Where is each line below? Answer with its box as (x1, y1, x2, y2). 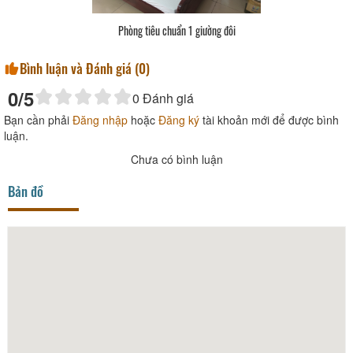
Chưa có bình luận (130, 151, 223, 168)
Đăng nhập (72, 112, 128, 128)
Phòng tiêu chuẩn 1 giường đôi (117, 22, 236, 39)
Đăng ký (158, 112, 199, 128)
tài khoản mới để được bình (199, 112, 339, 128)
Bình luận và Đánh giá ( (20, 58, 139, 79)
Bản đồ (8, 181, 43, 202)
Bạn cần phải (4, 112, 72, 128)
